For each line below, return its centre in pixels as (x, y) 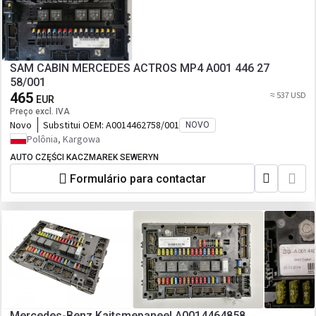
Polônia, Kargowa (63, 139)
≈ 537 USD (288, 95)
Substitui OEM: (74, 125)
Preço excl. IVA (40, 111)
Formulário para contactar (138, 178)
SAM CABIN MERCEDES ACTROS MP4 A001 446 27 (140, 68)
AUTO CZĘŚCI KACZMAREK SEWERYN (84, 157)
